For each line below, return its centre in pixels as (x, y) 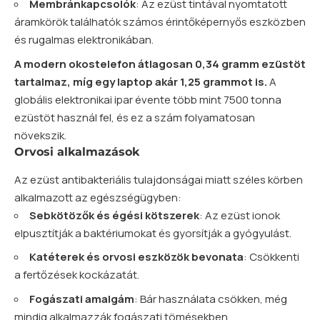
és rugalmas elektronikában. (84, 40)
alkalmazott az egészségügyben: (98, 197)
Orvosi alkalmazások (77, 151)
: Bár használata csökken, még (211, 299)
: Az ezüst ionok (240, 215)
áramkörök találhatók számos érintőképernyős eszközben (160, 22)
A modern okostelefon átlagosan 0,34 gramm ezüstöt (160, 64)
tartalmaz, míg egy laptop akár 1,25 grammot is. (141, 81)
